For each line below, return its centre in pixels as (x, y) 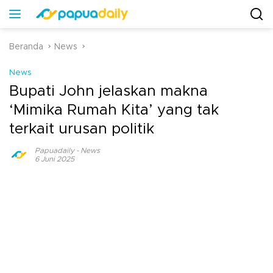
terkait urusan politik (82, 129)
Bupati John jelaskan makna (108, 91)
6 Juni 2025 (55, 159)
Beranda (26, 47)
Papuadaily (55, 151)
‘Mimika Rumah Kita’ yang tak (114, 110)
